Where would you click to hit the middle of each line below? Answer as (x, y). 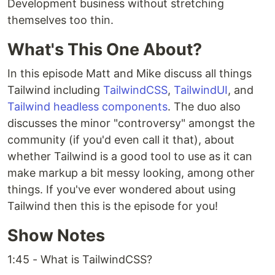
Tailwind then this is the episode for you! (113, 206)
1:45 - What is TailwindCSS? (80, 259)
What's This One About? (105, 49)
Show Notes (56, 235)
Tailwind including (55, 90)
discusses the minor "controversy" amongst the (131, 123)
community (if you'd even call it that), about (121, 140)
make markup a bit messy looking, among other (131, 173)
